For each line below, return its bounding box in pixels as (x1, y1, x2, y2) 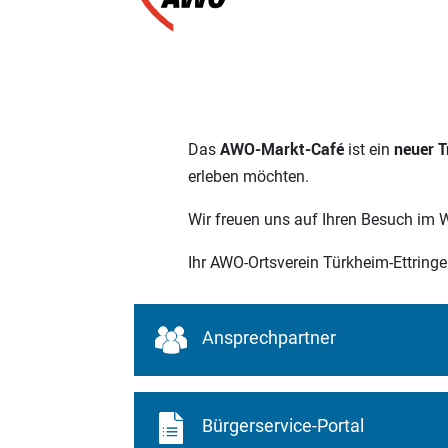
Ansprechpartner (201, 326, 336, 348)
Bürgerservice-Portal (201, 414, 364, 436)
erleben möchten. (188, 167, 310, 187)
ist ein (344, 140, 395, 160)
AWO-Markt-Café (220, 138, 345, 161)
